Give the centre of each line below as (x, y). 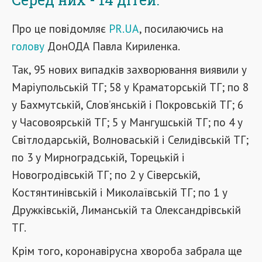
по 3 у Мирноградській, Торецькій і (98, 157)
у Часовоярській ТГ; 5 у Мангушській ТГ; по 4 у (127, 122)
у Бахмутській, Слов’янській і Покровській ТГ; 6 (127, 104)
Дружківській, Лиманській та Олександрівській (126, 210)
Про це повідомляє (60, 28)
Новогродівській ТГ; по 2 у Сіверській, (106, 175)
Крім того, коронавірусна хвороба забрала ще (127, 251)
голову (28, 46)
